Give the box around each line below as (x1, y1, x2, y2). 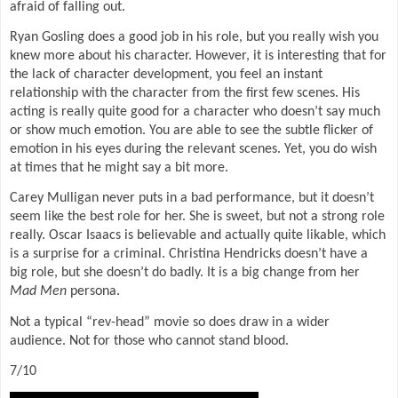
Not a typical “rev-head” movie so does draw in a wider (10, 314, 330, 330)
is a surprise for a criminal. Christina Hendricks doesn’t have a (10, 247, 368, 262)
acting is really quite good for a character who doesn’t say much (10, 105, 380, 120)
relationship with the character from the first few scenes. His (10, 86, 360, 101)
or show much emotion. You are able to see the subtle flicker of (10, 123, 373, 139)
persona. (67, 284, 120, 299)
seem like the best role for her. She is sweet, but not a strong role (10, 210, 385, 225)
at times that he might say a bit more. (10, 161, 228, 176)
